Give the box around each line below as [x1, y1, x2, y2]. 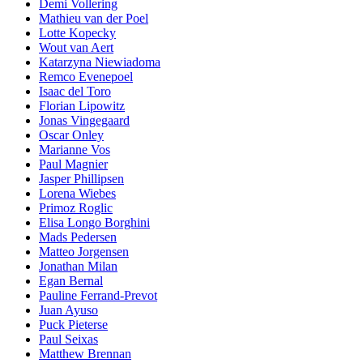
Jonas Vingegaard [39, 113, 130, 127]
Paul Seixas [39, 332, 98, 346]
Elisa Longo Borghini [39, 216, 150, 229]
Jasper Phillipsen [39, 172, 124, 186]
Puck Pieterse [39, 318, 108, 331]
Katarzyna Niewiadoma [39, 55, 160, 69]
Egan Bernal [39, 274, 103, 288]
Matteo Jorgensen [39, 245, 129, 258]
